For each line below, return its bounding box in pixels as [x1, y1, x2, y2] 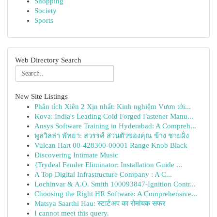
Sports [34, 16, 53, 24]
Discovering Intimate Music [34, 151, 118, 159]
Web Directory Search [15, 56, 81, 64]
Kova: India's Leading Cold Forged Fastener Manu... [34, 112, 193, 120]
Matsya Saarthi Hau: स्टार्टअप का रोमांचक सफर [34, 200, 166, 207]
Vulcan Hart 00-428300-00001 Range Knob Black [34, 141, 187, 149]
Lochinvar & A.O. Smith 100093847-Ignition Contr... [34, 180, 196, 188]
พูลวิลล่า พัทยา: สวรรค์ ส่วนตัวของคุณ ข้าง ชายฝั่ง [34, 132, 189, 139]
